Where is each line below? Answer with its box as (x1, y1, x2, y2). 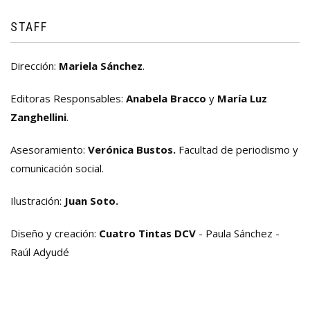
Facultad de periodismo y (176, 143, 298, 157)
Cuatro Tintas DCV (99, 226, 196, 241)
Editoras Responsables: (10, 91, 126, 106)
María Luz (215, 91, 267, 106)
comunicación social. (10, 161, 104, 176)
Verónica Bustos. (88, 143, 176, 157)
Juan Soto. (64, 194, 118, 208)
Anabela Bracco (126, 91, 209, 106)
